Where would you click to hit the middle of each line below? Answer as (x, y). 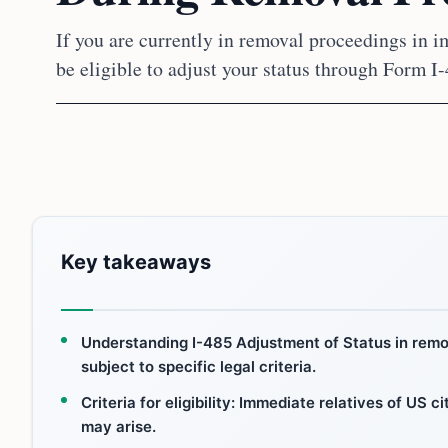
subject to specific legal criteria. (198, 366)
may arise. (118, 426)
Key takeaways (136, 262)
